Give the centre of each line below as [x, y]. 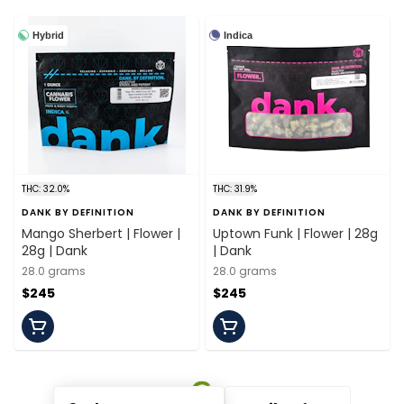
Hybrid [48, 35]
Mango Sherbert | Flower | [101, 234]
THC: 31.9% [235, 189]
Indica [238, 35]
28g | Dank [55, 251]
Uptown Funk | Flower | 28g [295, 234]
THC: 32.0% [46, 189]
